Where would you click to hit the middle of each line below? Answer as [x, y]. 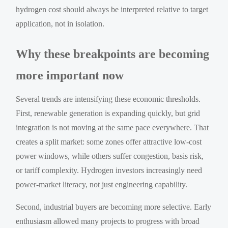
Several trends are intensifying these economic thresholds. [108, 99]
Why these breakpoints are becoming [113, 54]
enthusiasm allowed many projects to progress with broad [108, 221]
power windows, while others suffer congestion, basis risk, [110, 156]
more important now [70, 75]
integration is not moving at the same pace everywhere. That [112, 127]
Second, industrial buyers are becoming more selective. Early [114, 207]
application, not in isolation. [60, 23]
